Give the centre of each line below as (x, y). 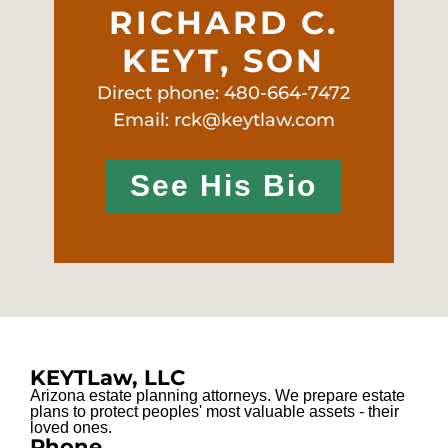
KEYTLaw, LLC (108, 377)
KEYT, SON (224, 60)
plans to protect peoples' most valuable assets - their (215, 411)
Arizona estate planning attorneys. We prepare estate (218, 395)
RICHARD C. (224, 22)
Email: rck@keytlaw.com (223, 119)
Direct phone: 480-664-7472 (224, 92)
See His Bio (224, 185)
